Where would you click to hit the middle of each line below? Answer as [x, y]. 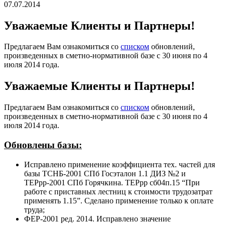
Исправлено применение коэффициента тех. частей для [120, 164]
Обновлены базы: [43, 145]
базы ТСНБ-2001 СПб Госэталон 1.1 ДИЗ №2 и [105, 173]
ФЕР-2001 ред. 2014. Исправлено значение [97, 218]
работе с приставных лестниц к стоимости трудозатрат [118, 191]
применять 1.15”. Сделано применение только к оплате [119, 200]
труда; [34, 209]
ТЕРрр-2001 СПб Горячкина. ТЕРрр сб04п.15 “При [112, 182]
